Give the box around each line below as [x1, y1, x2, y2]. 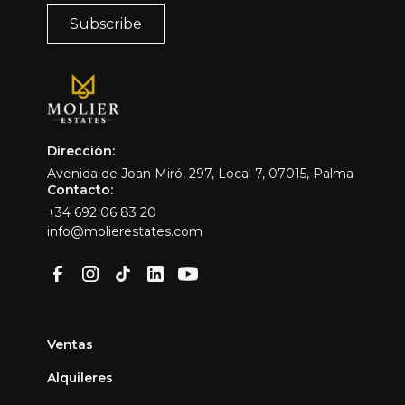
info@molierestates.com [47, 223, 203, 240]
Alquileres [47, 370, 114, 386]
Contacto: [47, 182, 114, 198]
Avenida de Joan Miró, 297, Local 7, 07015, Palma [47, 165, 354, 182]
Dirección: [47, 143, 116, 159]
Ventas [47, 336, 94, 353]
